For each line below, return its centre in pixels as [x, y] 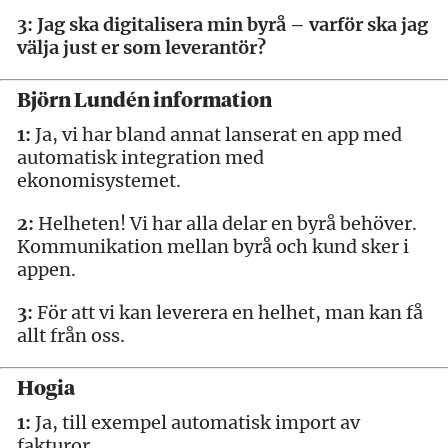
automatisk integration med [140, 157]
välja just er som [91, 47]
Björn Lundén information [144, 100]
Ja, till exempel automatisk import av [195, 422]
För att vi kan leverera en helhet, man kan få [228, 312]
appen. [46, 269]
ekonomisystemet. [99, 180]
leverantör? [215, 47]
